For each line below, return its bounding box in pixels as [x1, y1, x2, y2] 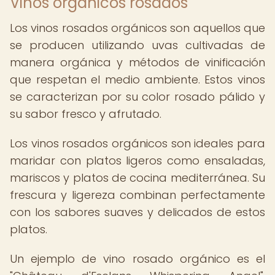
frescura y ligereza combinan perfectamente [10, 187, 265, 203]
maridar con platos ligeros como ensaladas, [10, 153, 265, 168]
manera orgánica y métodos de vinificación [10, 55, 265, 70]
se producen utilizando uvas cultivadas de [10, 37, 265, 53]
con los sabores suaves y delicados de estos [10, 204, 265, 220]
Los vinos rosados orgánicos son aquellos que [10, 20, 265, 36]
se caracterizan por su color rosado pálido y [10, 89, 265, 104]
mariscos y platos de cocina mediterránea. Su [10, 170, 265, 185]
